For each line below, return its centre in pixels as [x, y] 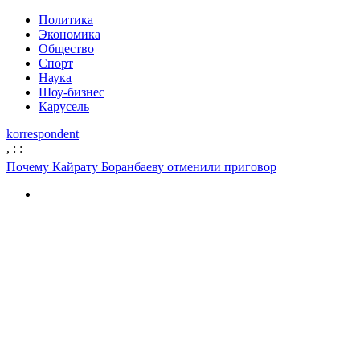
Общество [66, 49]
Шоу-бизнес [72, 92]
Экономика [70, 34]
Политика [66, 20]
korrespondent [43, 134]
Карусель [64, 106]
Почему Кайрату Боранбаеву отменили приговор [141, 167]
